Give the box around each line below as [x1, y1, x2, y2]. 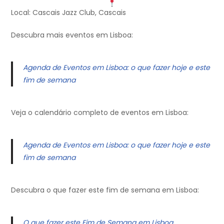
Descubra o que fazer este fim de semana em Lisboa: [11, 185, 199, 195]
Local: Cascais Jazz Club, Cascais [11, 7, 126, 18]
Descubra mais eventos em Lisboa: [11, 30, 133, 40]
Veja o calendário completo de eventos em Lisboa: [11, 107, 188, 118]
